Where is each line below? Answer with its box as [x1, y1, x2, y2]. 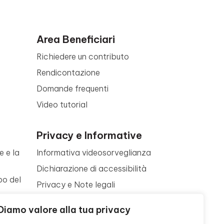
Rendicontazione [36, 67, 100, 77]
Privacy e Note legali [36, 179, 115, 189]
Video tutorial [36, 99, 87, 109]
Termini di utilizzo [36, 195, 100, 205]
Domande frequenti [36, 83, 108, 93]
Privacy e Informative [36, 129, 142, 141]
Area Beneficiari [36, 33, 115, 45]
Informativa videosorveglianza [36, 147, 151, 157]
